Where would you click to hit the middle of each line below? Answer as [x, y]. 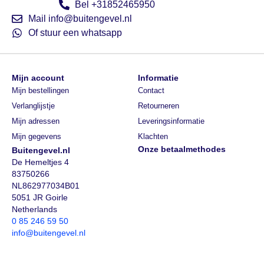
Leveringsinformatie [171, 121]
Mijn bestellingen [40, 90]
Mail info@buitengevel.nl [80, 18]
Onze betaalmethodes [182, 149]
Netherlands [34, 209]
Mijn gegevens [37, 136]
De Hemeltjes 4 [40, 162]
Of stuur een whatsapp [75, 32]
